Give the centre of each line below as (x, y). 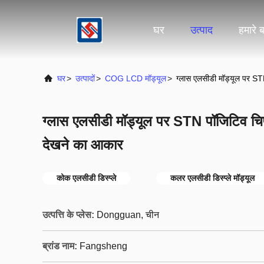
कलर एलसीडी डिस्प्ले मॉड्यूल (212, 178)
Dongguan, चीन (128, 215)
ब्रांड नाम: (60, 246)
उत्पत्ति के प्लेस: (68, 215)
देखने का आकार (82, 145)
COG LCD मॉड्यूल (136, 78)
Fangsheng (103, 246)
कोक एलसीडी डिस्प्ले (86, 178)
